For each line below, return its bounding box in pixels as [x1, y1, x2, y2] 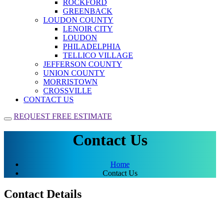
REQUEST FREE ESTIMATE [14, 112, 112, 120]
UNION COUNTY [43, 69, 105, 77]
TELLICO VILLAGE [63, 51, 133, 59]
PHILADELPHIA [63, 42, 121, 51]
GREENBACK [63, 7, 112, 15]
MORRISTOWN [43, 78, 98, 86]
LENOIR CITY [63, 25, 113, 33]
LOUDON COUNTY [43, 16, 113, 24]
